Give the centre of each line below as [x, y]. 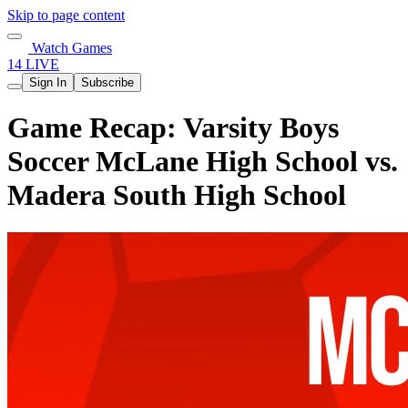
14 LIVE [33, 64]
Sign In [48, 82]
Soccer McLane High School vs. [203, 162]
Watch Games [70, 48]
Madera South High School [177, 195]
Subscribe [107, 82]
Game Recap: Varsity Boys [173, 128]
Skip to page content [66, 15]
